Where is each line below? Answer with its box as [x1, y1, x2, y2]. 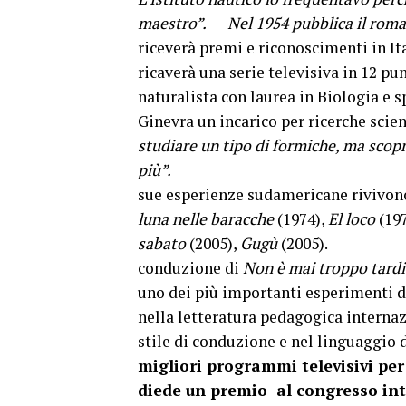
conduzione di [138, 257, 243, 278]
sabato [138, 233, 186, 254]
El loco [328, 208, 375, 229]
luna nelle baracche [138, 208, 274, 229]
